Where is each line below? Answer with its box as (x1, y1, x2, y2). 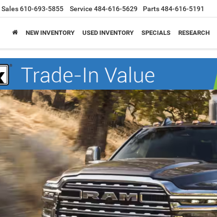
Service (70, 5, 93, 13)
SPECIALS (141, 29, 170, 37)
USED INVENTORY (82, 29, 134, 37)
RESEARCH (178, 29, 210, 37)
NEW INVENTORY (26, 29, 75, 37)
